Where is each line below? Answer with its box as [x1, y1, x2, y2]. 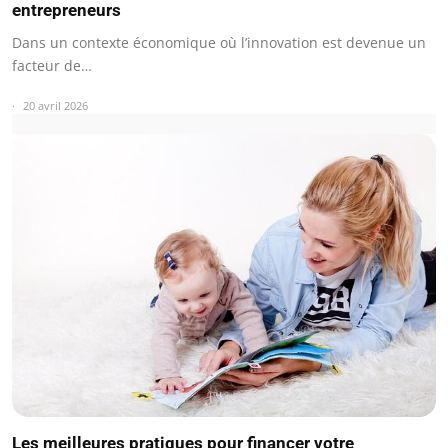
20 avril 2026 [23, 98, 88, 114]
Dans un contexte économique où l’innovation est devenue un [12, 33, 426, 53]
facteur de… [12, 56, 92, 76]
